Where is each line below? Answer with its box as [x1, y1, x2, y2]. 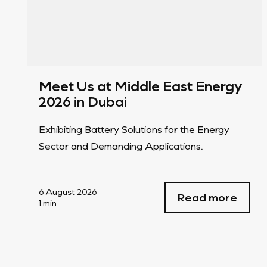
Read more [177, 190, 237, 204]
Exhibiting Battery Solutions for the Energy [39, 122, 229, 135]
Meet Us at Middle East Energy [39, 76, 242, 95]
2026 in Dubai [39, 92, 127, 110]
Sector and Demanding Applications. [39, 139, 203, 152]
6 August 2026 [39, 185, 97, 197]
